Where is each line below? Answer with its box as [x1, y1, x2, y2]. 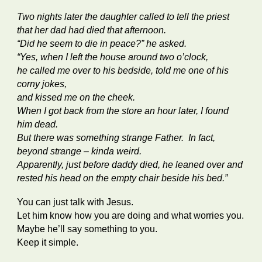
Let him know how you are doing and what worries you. [17, 211, 244, 220]
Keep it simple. [17, 237, 79, 247]
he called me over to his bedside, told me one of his [17, 65, 229, 75]
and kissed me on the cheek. [17, 92, 140, 102]
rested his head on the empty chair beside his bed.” [17, 173, 228, 183]
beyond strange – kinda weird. [17, 146, 147, 156]
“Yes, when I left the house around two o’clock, [17, 52, 211, 62]
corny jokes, [17, 79, 70, 89]
